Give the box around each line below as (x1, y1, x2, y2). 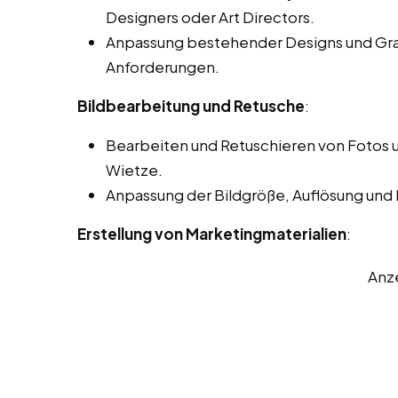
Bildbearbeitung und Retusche (77, 96, 305, 116)
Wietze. (106, 160, 163, 180)
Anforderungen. (106, 57, 219, 77)
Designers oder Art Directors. (106, 7, 314, 28)
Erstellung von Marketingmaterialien (77, 224, 346, 244)
